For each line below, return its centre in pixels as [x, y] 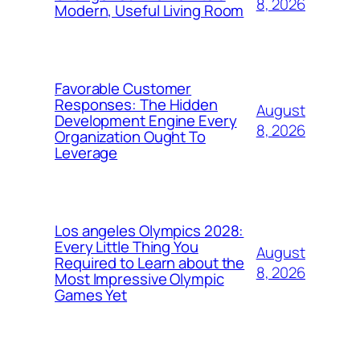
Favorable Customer [123, 89]
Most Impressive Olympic [139, 279]
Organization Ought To [130, 137]
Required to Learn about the [150, 263]
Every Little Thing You [127, 247]
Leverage [86, 153]
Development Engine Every [146, 121]
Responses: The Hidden [136, 105]
